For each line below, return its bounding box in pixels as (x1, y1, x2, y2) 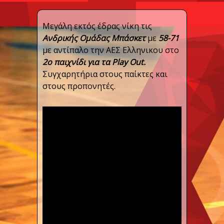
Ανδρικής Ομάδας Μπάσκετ (42, 32, 147, 43)
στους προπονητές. (42, 80, 115, 91)
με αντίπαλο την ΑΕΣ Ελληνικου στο (42, 44, 179, 55)
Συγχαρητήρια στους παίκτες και (42, 68, 167, 79)
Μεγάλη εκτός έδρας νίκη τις (42, 20, 152, 31)
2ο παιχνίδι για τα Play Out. (42, 56, 145, 67)
